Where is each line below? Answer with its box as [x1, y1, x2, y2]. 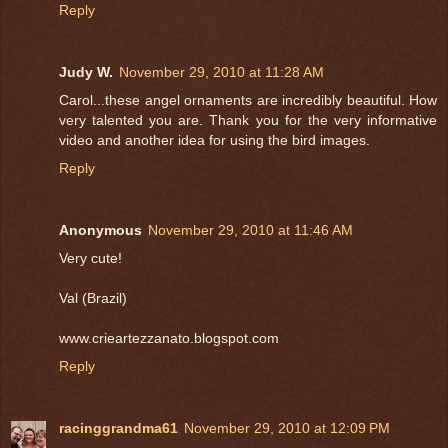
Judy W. [59, 64, 113, 81]
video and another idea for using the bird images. [59, 132, 370, 149]
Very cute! [59, 250, 122, 267]
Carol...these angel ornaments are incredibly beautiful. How [59, 92, 437, 109]
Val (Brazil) [59, 290, 127, 307]
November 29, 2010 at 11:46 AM [148, 222, 353, 239]
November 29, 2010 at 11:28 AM [119, 64, 324, 81]
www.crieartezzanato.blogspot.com [59, 330, 279, 347]
